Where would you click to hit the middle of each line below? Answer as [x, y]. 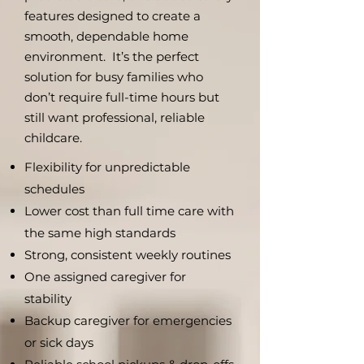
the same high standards [100, 233]
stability [48, 299]
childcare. [53, 138]
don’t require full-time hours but [122, 97]
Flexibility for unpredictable [107, 167]
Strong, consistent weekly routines [128, 255]
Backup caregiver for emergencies [128, 321]
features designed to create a [113, 16]
